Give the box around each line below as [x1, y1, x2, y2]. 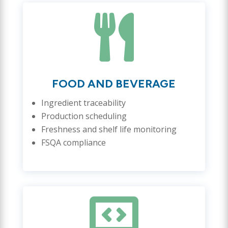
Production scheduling [41, 110, 127, 122]
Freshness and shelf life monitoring [41, 123, 177, 135]
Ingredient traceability [41, 97, 126, 108]
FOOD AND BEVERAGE [52, 76, 176, 91]
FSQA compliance [41, 136, 106, 148]
